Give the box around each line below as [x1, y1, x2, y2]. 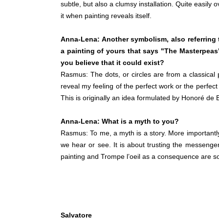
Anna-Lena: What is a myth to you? [61, 117, 183, 126]
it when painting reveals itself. [61, 12, 152, 20]
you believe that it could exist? [61, 59, 169, 67]
